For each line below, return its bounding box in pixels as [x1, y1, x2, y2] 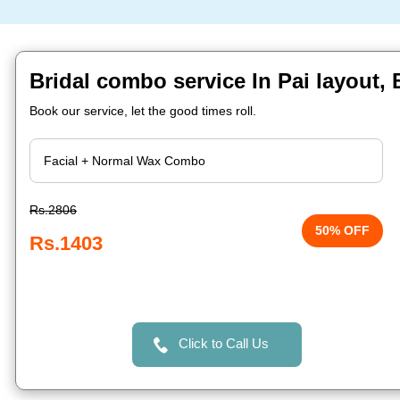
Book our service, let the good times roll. [29, 104, 256, 118]
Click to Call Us [178, 336, 269, 351]
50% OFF [315, 223, 371, 237]
